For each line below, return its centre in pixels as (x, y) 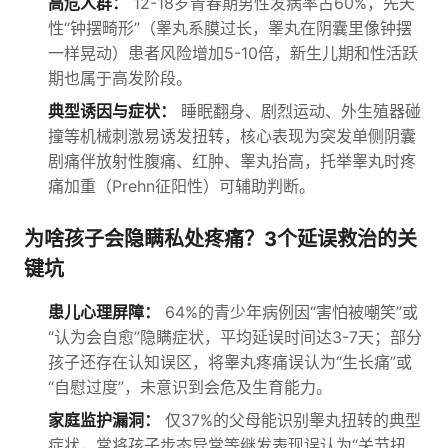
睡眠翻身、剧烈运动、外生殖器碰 (298, 111)
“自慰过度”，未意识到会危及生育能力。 (190, 387)
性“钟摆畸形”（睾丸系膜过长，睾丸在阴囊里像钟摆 (230, 28)
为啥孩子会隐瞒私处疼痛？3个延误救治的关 (220, 239)
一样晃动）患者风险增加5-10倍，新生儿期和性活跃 (233, 53)
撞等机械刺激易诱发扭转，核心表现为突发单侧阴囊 (232, 136)
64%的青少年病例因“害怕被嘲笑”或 (289, 312)
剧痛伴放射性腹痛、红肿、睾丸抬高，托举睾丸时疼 (232, 161)
